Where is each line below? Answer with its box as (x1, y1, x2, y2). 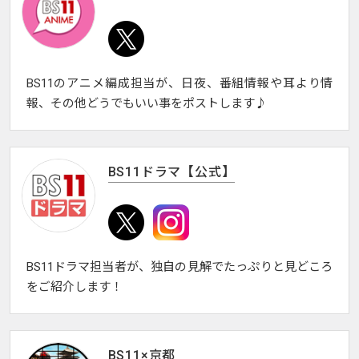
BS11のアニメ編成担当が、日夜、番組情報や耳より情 (26, 76, 333, 91)
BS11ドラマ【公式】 (107, 164, 236, 180)
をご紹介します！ (26, 280, 123, 295)
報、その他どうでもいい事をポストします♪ (26, 96, 267, 111)
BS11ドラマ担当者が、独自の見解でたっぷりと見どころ (26, 260, 333, 275)
